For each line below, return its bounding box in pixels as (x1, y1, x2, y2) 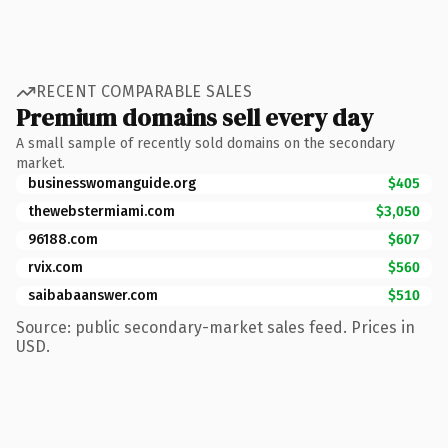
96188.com (28, 230, 98, 248)
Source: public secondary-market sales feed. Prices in (16, 317, 415, 337)
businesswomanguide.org (28, 174, 196, 192)
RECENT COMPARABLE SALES (36, 82, 253, 101)
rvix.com (28, 258, 83, 276)
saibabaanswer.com (28, 286, 158, 304)
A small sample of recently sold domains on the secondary (16, 134, 395, 152)
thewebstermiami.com (28, 202, 175, 220)
